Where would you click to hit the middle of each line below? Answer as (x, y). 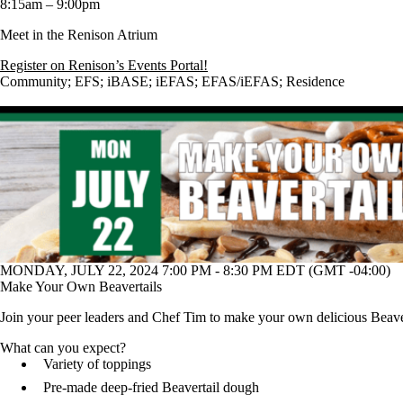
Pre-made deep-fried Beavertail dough (151, 387)
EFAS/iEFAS (240, 82)
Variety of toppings (97, 363)
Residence (315, 82)
